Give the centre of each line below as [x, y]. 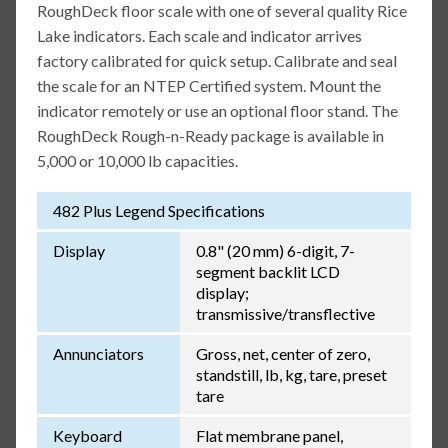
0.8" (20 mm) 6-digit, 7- [275, 251]
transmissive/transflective [285, 314]
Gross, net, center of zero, [282, 354]
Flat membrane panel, [269, 436]
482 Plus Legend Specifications [158, 211]
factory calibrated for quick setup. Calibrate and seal [216, 61]
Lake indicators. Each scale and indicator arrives [199, 36]
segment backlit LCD [267, 272]
